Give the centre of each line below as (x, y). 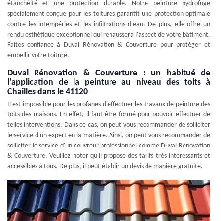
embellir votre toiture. (38, 55)
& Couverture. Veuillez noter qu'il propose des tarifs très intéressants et (109, 156)
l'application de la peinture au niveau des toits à (109, 82)
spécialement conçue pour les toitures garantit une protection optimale (109, 14)
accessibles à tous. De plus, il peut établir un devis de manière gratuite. (105, 166)
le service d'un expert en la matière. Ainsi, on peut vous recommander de (109, 135)
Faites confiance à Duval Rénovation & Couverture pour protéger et (109, 45)
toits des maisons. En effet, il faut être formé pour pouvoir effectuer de (109, 114)
